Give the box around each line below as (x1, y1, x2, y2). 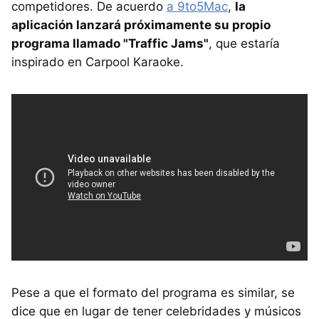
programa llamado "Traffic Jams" (11, 36, 209, 51)
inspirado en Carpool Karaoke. (11, 54, 184, 69)
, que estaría (209, 36, 280, 51)
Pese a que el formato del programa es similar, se (11, 285, 295, 300)
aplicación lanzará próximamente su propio (11, 17, 271, 32)
